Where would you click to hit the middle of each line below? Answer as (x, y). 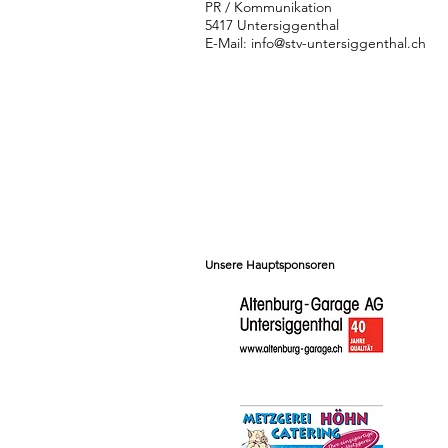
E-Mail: (228, 43)
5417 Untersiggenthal (272, 25)
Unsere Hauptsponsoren (270, 265)
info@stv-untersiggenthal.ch (338, 43)
